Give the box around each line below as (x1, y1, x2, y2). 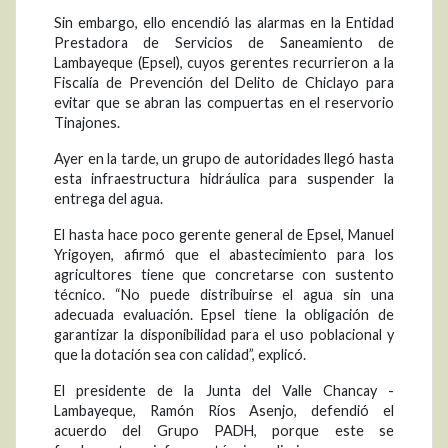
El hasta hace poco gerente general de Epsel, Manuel (54, 226, 394, 244)
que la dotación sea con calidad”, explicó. (54, 346, 306, 364)
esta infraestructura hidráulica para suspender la (54, 170, 394, 188)
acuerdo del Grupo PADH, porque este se (54, 422, 394, 440)
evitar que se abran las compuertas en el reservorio (54, 94, 394, 112)
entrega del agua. (54, 190, 163, 208)
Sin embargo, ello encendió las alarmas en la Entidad (54, 14, 394, 32)
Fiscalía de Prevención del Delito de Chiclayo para (54, 74, 394, 92)
